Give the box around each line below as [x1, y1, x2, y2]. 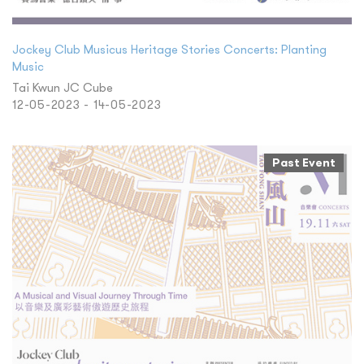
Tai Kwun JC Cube [12, 79, 113, 95]
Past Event [272, 154, 336, 170]
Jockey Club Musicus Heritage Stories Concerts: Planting [12, 41, 327, 57]
